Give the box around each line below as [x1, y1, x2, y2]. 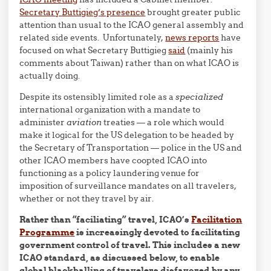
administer [19, 117, 67, 128]
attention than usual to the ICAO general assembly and [19, 19, 244, 31]
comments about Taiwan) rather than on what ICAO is [19, 57, 240, 69]
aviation [67, 117, 102, 128]
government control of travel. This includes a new [19, 240, 241, 251]
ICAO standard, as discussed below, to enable [19, 252, 220, 264]
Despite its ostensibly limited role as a [19, 91, 176, 103]
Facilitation [191, 214, 243, 226]
